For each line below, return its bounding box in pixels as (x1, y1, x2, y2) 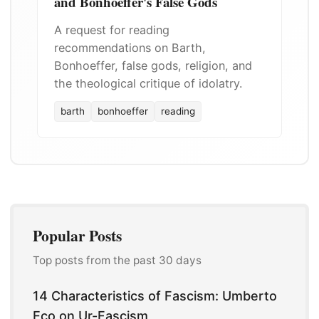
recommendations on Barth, (53, 41, 206, 56)
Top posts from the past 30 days (33, 253, 202, 267)
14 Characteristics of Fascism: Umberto (33, 288, 277, 304)
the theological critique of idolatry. (53, 76, 242, 91)
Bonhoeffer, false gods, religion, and (53, 58, 252, 73)
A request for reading (53, 23, 169, 38)
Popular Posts (33, 224, 122, 247)
